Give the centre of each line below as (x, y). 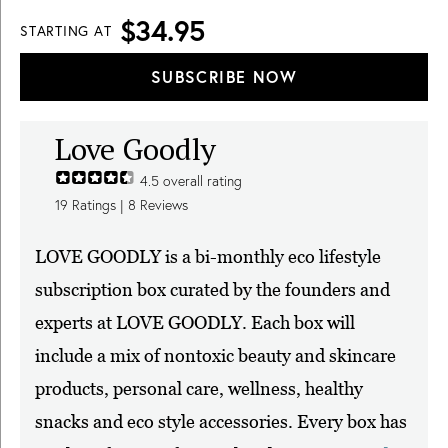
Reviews (162, 205)
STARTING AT (66, 31)
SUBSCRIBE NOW (224, 77)
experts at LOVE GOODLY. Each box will (195, 323)
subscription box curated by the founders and (212, 290)
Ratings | (98, 205)
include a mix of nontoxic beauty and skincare (215, 356)
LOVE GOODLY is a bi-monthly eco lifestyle (208, 257)
